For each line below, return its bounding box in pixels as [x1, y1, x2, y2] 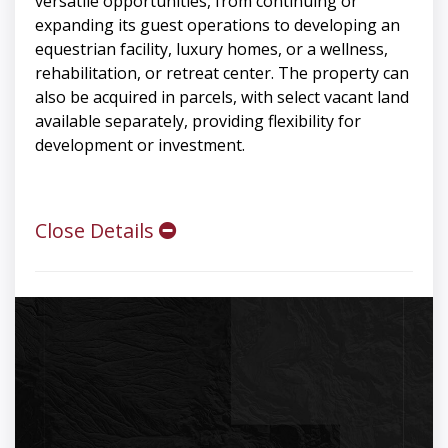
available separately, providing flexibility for [35, 110, 361, 133]
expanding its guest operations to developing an [35, 14, 400, 37]
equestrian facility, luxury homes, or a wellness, [35, 38, 388, 61]
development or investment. [35, 134, 245, 157]
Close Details [35, 217, 159, 245]
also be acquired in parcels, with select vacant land [35, 86, 409, 109]
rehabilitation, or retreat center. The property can [35, 62, 409, 85]
